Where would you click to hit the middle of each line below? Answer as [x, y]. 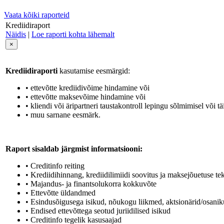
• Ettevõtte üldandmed [60, 193]
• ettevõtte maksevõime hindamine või [85, 97]
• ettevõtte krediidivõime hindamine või [87, 88]
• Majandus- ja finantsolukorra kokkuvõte [91, 184]
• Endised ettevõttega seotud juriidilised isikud [98, 211]
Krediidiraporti [31, 71]
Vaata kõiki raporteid [37, 15]
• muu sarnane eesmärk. [63, 115]
